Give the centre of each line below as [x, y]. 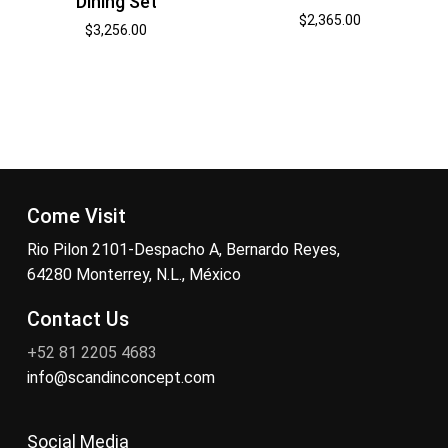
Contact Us [77, 320]
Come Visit [76, 217]
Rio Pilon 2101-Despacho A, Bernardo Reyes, [183, 250]
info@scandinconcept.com [120, 378]
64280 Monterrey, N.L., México [133, 275]
